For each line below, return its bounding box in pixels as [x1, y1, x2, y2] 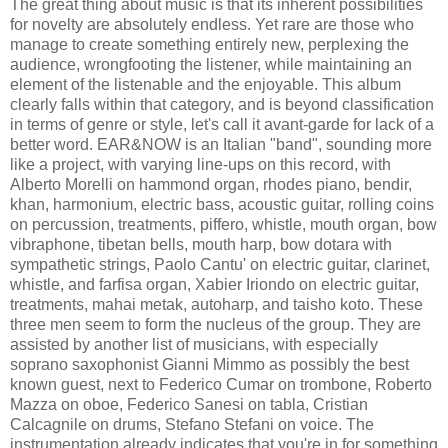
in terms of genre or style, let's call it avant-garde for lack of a [10, 115, 434, 133]
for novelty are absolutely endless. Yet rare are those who [10, 15, 414, 33]
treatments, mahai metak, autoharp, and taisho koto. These [10, 295, 423, 313]
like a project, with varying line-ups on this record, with [10, 155, 391, 173]
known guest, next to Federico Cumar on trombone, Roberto [10, 375, 432, 393]
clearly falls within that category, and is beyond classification [10, 95, 434, 113]
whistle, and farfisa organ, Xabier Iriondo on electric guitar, [10, 275, 419, 293]
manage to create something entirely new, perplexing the [10, 35, 409, 53]
